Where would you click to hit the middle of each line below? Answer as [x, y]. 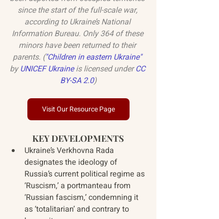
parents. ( [29, 57]
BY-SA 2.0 [77, 81]
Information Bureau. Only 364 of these [78, 34]
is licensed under [104, 69]
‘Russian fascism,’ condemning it [82, 198]
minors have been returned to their [78, 46]
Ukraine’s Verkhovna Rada [70, 151]
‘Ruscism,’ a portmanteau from [78, 186]
